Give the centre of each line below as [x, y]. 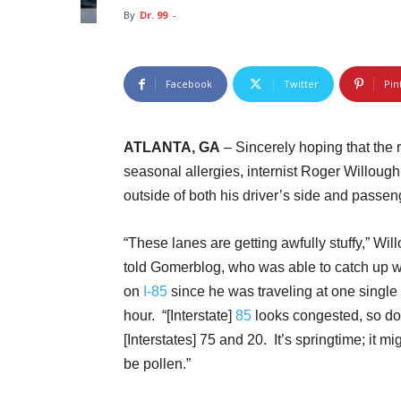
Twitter [301, 84]
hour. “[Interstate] [179, 316]
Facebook [189, 84]
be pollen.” [157, 364]
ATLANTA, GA [172, 147]
